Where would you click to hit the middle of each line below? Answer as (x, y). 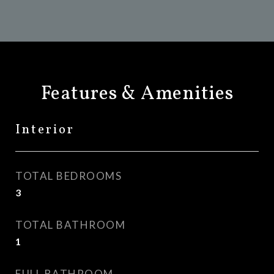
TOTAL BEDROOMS (68, 176)
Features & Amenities (137, 94)
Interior (45, 130)
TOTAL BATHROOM (70, 225)
